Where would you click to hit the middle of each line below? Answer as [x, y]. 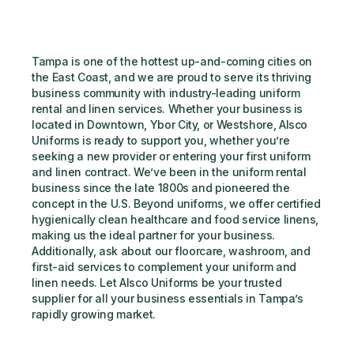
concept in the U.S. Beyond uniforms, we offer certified [176, 203]
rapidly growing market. [94, 314]
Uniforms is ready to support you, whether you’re [161, 140]
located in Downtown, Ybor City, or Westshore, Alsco [170, 124]
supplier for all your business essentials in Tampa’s [168, 298]
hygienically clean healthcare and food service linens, [175, 219]
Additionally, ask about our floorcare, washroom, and [171, 251]
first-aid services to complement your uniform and [164, 267]
